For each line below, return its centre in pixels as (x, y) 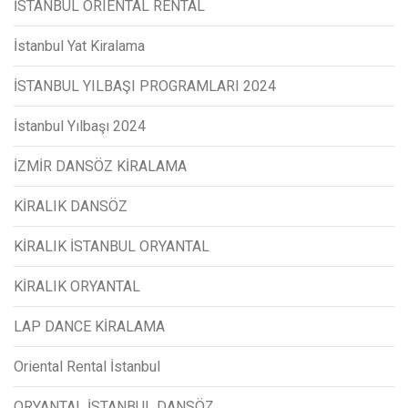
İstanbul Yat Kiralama (79, 46)
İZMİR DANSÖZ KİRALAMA (100, 166)
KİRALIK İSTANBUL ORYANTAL (112, 246)
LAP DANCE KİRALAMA (89, 326)
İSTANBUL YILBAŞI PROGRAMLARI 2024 (145, 86)
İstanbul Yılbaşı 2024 (80, 126)
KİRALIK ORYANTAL (77, 286)
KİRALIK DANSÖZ (71, 206)
